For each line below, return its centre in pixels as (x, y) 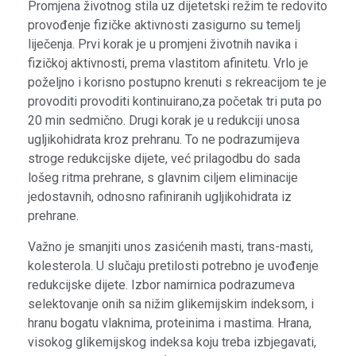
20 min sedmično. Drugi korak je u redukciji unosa (164, 121)
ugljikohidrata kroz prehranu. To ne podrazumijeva (164, 140)
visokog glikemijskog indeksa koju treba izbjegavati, (172, 342)
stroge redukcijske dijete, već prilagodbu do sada (164, 159)
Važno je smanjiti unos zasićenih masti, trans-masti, (170, 246)
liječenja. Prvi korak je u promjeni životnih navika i (163, 44)
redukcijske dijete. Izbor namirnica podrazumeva (161, 284)
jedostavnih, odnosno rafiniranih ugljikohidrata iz (160, 197)
